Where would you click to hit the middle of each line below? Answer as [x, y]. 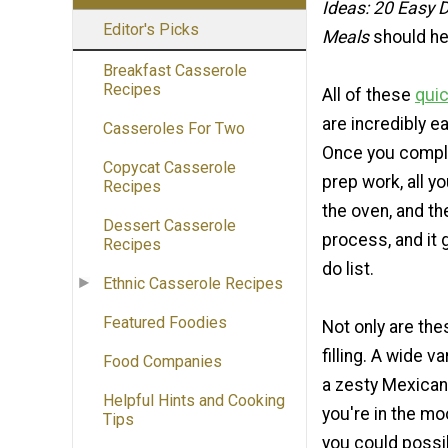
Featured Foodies [165, 323]
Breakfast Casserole [175, 71]
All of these [368, 94]
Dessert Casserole [169, 226]
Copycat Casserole [169, 168]
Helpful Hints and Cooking [194, 401]
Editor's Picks [151, 30]
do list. [348, 268]
